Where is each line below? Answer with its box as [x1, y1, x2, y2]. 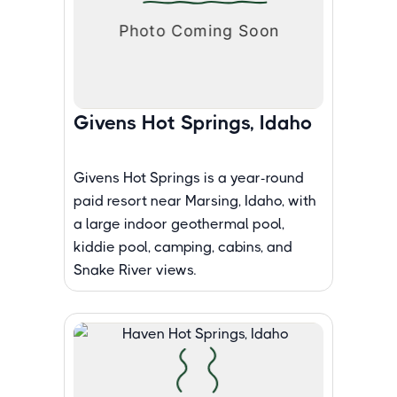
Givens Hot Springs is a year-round [74, 169, 304, 186]
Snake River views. [74, 261, 196, 278]
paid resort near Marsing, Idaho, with [74, 192, 316, 209]
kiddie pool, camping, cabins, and [74, 238, 292, 255]
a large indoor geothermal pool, [74, 215, 284, 232]
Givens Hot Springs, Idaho [74, 112, 313, 134]
